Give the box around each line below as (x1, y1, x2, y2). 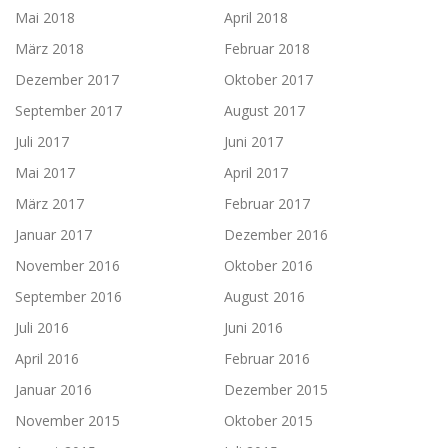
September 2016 (15, 286, 122, 306)
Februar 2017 (224, 193, 310, 213)
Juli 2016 (15, 317, 69, 337)
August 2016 (224, 286, 305, 306)
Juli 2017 (15, 131, 69, 151)
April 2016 (15, 348, 79, 368)
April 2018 (224, 7, 288, 27)
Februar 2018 (224, 38, 310, 58)
